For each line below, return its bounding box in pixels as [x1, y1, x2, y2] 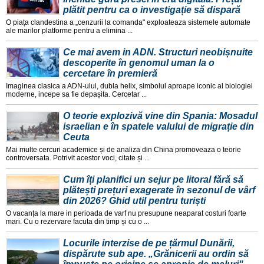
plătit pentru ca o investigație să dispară [63, 5, 240, 15]
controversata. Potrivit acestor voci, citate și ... [6, 154, 150, 163]
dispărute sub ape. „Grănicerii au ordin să [63, 249, 249, 259]
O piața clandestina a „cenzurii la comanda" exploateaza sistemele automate [6, 18, 250, 27]
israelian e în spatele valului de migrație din [63, 121, 254, 132]
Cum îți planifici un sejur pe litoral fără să [63, 174, 243, 185]
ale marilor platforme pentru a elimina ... [6, 27, 133, 35]
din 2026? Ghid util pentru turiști [63, 196, 206, 206]
